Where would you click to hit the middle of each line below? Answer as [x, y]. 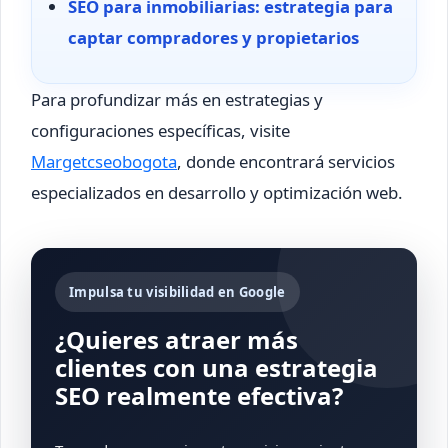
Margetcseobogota [104, 161]
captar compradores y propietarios [213, 37]
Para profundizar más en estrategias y [177, 99]
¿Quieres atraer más [176, 339]
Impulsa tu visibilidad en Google [177, 291]
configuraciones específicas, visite [160, 130]
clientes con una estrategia [216, 367]
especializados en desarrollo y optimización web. [217, 192]
